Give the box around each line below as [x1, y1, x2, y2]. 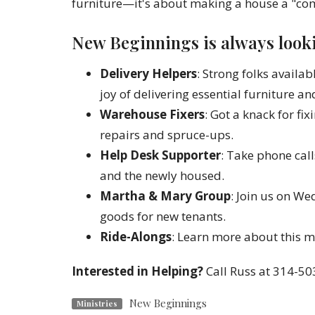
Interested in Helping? [72, 263, 203, 280]
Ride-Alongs [100, 229, 172, 245]
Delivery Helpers [100, 65, 197, 82]
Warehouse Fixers [100, 106, 205, 123]
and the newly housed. [100, 167, 224, 184]
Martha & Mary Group [100, 188, 231, 205]
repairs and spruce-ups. [100, 127, 233, 143]
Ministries [76, 297, 117, 309]
